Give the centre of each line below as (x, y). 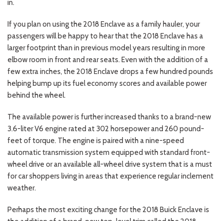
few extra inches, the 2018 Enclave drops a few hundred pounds (110, 71)
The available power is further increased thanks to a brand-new (109, 117)
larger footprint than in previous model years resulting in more (106, 48)
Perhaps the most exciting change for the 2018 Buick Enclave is (108, 209)
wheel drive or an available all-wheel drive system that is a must (110, 164)
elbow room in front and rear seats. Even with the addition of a (108, 59)
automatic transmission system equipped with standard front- (109, 152)
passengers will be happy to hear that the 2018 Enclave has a (105, 36)
